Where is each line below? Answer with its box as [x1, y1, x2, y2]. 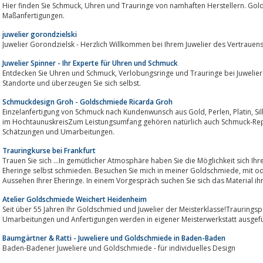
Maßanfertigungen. [2, 10, 65, 21]
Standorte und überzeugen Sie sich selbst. [2, 77, 141, 88]
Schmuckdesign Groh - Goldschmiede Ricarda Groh [2, 96, 173, 107]
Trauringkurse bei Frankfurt [2, 145, 96, 156]
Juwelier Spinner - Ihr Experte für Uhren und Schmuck [2, 58, 178, 68]
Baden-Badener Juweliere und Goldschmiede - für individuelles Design [2, 242, 235, 253]
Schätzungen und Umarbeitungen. [2, 126, 114, 137]
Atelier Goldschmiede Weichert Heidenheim [2, 194, 147, 204]
